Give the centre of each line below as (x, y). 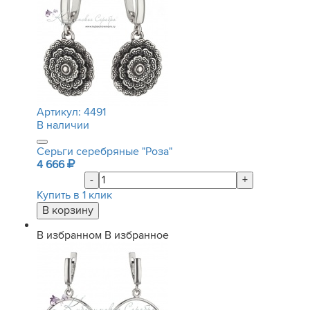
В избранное (137, 235)
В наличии (63, 125)
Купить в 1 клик (74, 195)
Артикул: (60, 112)
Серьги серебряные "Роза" (104, 152)
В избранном (69, 235)
